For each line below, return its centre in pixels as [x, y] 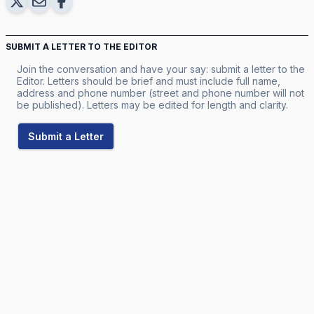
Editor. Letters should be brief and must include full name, [149, 81]
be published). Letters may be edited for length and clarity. [152, 104]
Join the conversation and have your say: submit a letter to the [161, 69]
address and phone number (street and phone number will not [161, 93]
